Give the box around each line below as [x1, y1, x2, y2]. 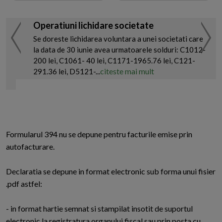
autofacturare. [6, 142, 55, 152]
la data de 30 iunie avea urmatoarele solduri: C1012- [33, 45, 206, 55]
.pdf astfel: [6, 179, 42, 189]
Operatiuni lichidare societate [33, 20, 154, 31]
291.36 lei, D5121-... [33, 67, 100, 76]
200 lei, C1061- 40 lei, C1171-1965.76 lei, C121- [33, 56, 195, 65]
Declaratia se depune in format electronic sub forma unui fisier [6, 166, 216, 176]
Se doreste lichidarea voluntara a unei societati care [33, 34, 203, 44]
